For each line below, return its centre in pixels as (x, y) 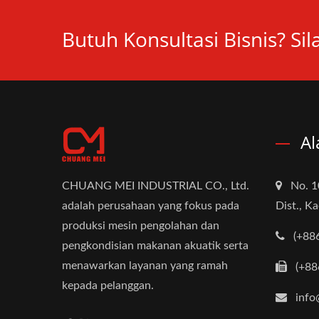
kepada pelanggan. (108, 286)
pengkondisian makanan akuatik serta (155, 246)
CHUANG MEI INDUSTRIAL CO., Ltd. (156, 186)
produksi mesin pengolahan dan (141, 226)
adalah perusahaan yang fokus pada (151, 206)
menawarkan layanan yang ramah (145, 266)
